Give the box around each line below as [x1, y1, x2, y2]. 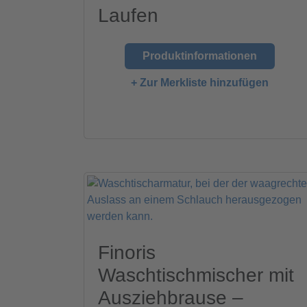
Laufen [98, 5, 158, 27]
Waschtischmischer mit [98, 265, 294, 286]
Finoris [98, 242, 156, 264]
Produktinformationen [142, 50, 257, 62]
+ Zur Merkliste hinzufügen [130, 77, 269, 89]
